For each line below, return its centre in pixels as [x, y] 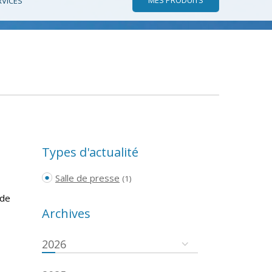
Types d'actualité [90, 152]
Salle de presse [87, 178]
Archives [66, 213]
